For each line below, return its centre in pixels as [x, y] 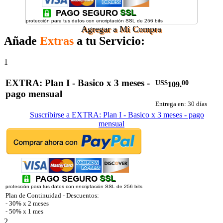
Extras [57, 41]
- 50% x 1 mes [24, 212]
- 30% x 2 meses [27, 204]
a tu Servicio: [109, 41]
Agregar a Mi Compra [121, 29]
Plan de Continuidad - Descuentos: [52, 196]
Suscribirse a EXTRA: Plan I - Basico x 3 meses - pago [117, 115]
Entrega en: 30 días [181, 104]
